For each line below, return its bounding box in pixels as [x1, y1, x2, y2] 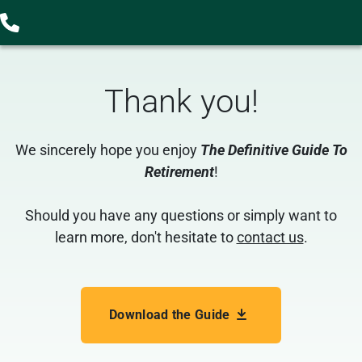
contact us [236, 229, 304, 246]
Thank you [103, 82, 251, 120]
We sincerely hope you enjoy [15, 141, 200, 158]
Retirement [144, 163, 214, 180]
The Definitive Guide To [200, 141, 347, 158]
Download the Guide [108, 307, 230, 322]
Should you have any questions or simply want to [25, 207, 337, 224]
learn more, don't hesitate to [54, 229, 237, 246]
